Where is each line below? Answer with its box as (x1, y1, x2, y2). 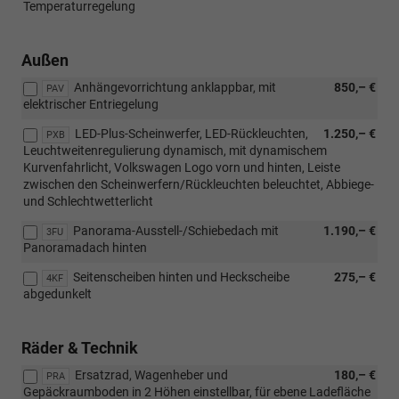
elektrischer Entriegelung (23, 96, 159, 111)
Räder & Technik (21, 338, 138, 357)
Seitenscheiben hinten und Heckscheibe (73, 269, 289, 284)
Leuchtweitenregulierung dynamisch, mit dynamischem (23, 142, 327, 158)
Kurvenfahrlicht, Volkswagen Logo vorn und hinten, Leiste (23, 159, 340, 175)
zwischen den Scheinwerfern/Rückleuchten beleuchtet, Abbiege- (23, 176, 374, 191)
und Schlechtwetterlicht (23, 193, 153, 208)
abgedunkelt (23, 286, 92, 301)
